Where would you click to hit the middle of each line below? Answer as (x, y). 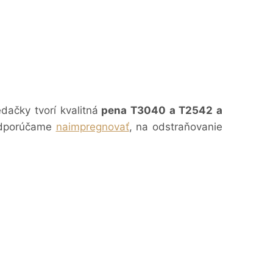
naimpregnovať (92, 126)
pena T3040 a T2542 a (160, 110)
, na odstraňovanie (176, 126)
